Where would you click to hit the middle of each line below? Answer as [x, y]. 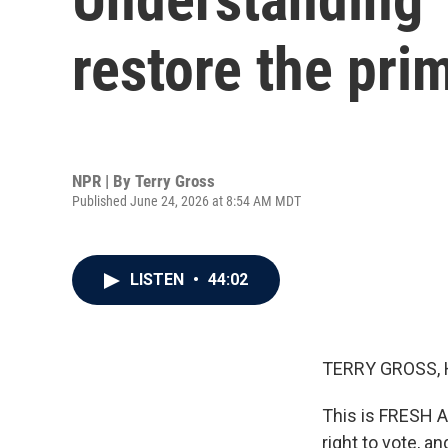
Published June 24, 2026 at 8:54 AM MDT [186, 200]
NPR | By [103, 180]
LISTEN [159, 279]
